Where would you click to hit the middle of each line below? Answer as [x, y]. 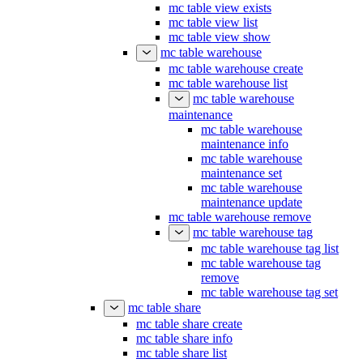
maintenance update [252, 217]
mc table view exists [220, 22]
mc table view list [213, 37]
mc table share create [189, 338]
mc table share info [184, 353]
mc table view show [220, 51]
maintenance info [245, 158]
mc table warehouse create [236, 83]
